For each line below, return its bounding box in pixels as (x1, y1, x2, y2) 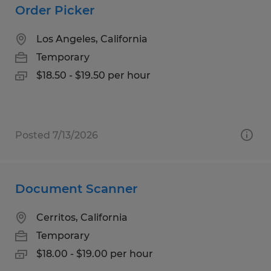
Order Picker (15, 2, 94, 18)
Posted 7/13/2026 (15, 129, 98, 141)
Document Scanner (15, 181, 137, 196)
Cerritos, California (36, 211, 128, 223)
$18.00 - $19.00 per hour (36, 247, 153, 260)
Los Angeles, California (36, 33, 148, 45)
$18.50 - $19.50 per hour (36, 69, 151, 81)
